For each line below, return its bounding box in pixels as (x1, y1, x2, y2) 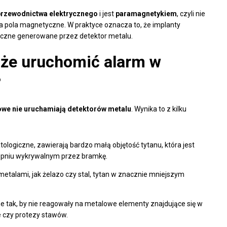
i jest (98, 9, 116, 18)
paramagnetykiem (116, 9, 177, 18)
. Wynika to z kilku (131, 104, 186, 113)
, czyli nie (177, 9, 205, 18)
